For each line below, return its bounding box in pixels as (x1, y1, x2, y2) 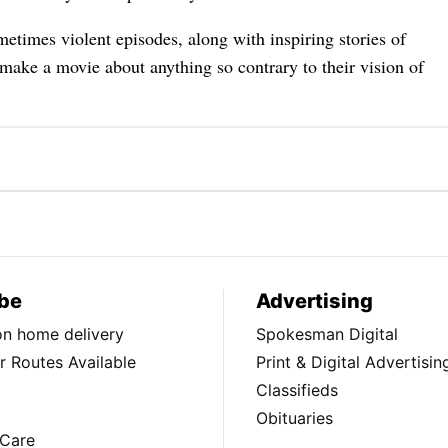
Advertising (256, 288, 373, 313)
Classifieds (256, 379, 338, 400)
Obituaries (256, 407, 333, 428)
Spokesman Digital (256, 323, 398, 344)
